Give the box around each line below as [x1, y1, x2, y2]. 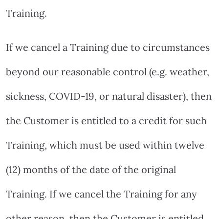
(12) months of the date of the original [6, 163, 176, 175]
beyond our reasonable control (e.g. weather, [6, 65, 209, 78]
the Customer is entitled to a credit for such [6, 114, 207, 127]
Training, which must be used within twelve [6, 138, 204, 151]
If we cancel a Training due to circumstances [6, 41, 210, 53]
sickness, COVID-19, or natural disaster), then [6, 89, 212, 102]
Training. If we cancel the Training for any [6, 187, 197, 200]
